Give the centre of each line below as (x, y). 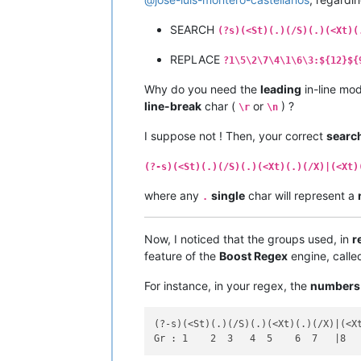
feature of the (182, 255)
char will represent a (301, 195)
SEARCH (194, 29)
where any (173, 195)
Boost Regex (253, 255)
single (228, 195)
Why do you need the (202, 89)
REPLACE (197, 59)
